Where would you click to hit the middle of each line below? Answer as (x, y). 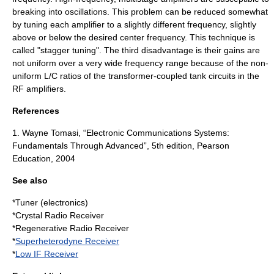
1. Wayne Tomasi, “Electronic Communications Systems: (121, 132)
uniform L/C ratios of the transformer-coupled (101, 76)
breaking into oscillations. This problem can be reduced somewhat (140, 11)
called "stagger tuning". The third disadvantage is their (118, 50)
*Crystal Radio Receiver (58, 215)
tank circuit (210, 76)
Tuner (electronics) (52, 202)
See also (30, 180)
